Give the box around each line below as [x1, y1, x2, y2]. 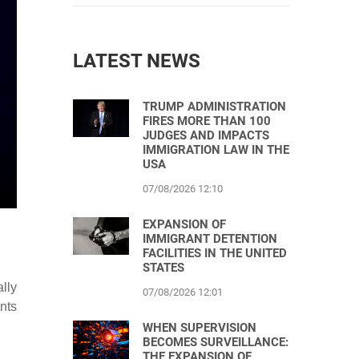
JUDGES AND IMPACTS [143, 128, 269, 143]
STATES [143, 260, 184, 275]
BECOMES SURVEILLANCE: [143, 335, 288, 349]
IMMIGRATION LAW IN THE [143, 143, 289, 157]
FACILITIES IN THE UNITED [143, 246, 287, 260]
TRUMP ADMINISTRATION [143, 99, 286, 114]
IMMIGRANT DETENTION [143, 232, 277, 246]
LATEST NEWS [73, 50, 200, 72]
